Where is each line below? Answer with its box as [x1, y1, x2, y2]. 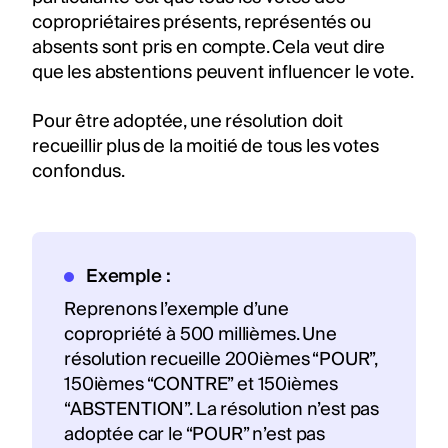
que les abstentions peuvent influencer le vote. [32, 56, 414, 88]
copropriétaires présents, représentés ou [32, 6, 371, 38]
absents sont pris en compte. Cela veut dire [32, 31, 386, 63]
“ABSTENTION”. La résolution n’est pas [64, 393, 380, 425]
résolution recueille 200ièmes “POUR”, [64, 343, 378, 375]
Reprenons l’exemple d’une [64, 293, 289, 325]
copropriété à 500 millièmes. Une [64, 318, 337, 350]
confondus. [32, 155, 125, 187]
